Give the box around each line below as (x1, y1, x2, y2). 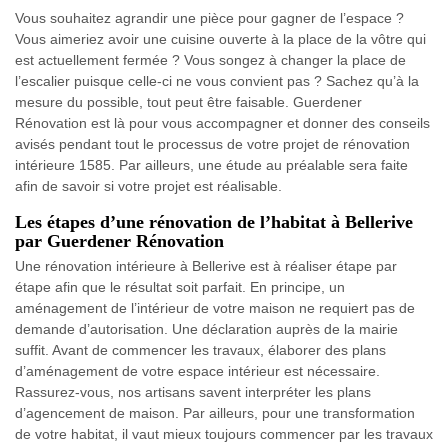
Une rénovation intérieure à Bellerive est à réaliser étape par (15, 258, 397, 274)
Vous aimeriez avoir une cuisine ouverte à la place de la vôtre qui (15, 31, 426, 47)
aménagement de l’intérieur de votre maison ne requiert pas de (15, 300, 415, 316)
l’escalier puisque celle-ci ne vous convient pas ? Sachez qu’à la (15, 73, 419, 89)
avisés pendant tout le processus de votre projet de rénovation (15, 136, 410, 152)
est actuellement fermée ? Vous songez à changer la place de (15, 52, 406, 68)
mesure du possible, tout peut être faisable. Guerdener (15, 94, 362, 110)
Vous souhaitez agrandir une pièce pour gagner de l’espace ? (15, 10, 404, 26)
